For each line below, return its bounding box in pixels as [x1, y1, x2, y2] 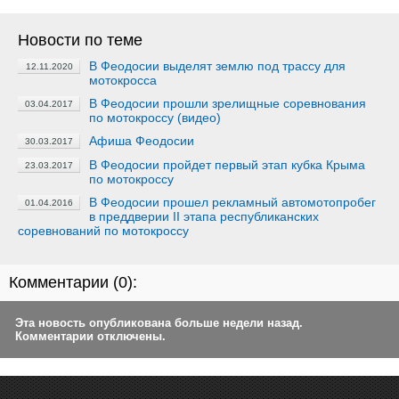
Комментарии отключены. [15, 330, 166, 343]
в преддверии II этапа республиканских [89, 209, 319, 224]
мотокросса [89, 73, 157, 87]
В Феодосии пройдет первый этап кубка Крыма [89, 158, 365, 172]
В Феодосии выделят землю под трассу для [89, 59, 346, 73]
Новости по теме [18, 31, 142, 49]
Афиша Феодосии [89, 134, 194, 148]
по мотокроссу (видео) [89, 110, 221, 125]
